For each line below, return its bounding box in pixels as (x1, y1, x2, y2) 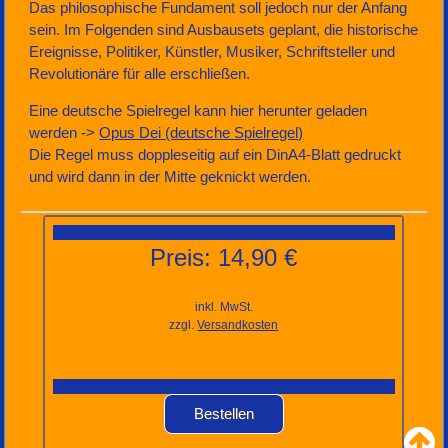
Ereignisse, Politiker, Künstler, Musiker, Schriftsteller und (29, 43, 396, 61)
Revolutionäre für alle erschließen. (29, 65, 251, 83)
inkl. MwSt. (194, 299, 253, 314)
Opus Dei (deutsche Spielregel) (99, 124, 304, 142)
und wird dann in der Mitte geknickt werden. (29, 168, 312, 186)
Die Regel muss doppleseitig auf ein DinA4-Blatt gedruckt (29, 146, 402, 164)
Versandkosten (197, 317, 279, 332)
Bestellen (193, 404, 254, 422)
